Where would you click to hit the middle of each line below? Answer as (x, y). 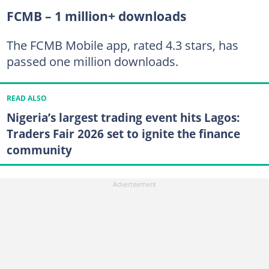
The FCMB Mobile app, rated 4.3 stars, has (122, 45)
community (39, 150)
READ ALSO (26, 98)
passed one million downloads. (92, 61)
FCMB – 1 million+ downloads (96, 16)
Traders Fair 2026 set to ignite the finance (123, 133)
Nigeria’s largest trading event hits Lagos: (123, 117)
